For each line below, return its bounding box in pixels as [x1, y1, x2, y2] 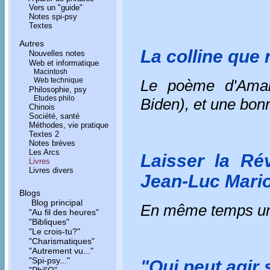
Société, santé [29, 111, 80, 121]
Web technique [34, 76, 83, 84]
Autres [19, 39, 44, 48]
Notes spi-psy [29, 12, 77, 21]
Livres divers [29, 166, 74, 175]
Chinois [29, 102, 55, 111]
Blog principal [29, 198, 83, 207]
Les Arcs [29, 148, 60, 157]
